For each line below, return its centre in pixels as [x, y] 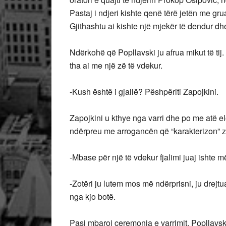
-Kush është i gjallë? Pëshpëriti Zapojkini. [144, 92]
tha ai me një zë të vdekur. [116, 65]
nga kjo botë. [93, 196]
